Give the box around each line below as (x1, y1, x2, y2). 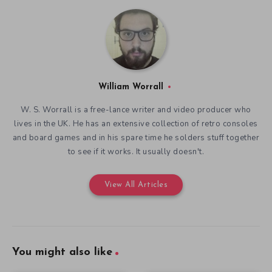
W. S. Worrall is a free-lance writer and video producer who (21, 104, 251, 115)
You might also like (12, 246, 112, 258)
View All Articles (104, 180, 168, 189)
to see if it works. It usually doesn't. (67, 146, 205, 157)
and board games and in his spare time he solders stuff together (12, 132, 260, 143)
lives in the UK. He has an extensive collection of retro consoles (14, 118, 258, 129)
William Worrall (98, 82, 163, 92)
